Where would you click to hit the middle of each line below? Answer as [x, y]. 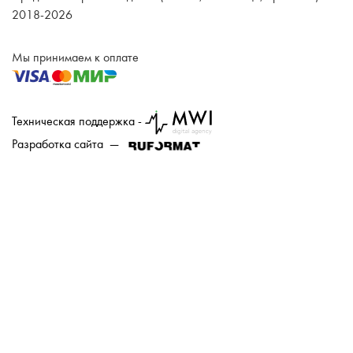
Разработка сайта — [69, 145]
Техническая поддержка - [78, 122]
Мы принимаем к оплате [75, 58]
